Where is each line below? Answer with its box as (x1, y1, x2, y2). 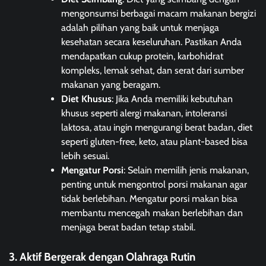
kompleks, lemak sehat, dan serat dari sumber (61, 65, 244, 77)
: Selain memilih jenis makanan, (123, 164, 249, 176)
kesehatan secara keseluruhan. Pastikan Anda (61, 36, 242, 48)
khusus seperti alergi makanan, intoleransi (61, 107, 227, 119)
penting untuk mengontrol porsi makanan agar (61, 179, 247, 191)
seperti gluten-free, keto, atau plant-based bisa (61, 136, 248, 148)
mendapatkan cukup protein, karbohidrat (61, 50, 223, 62)
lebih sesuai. (61, 150, 109, 162)
